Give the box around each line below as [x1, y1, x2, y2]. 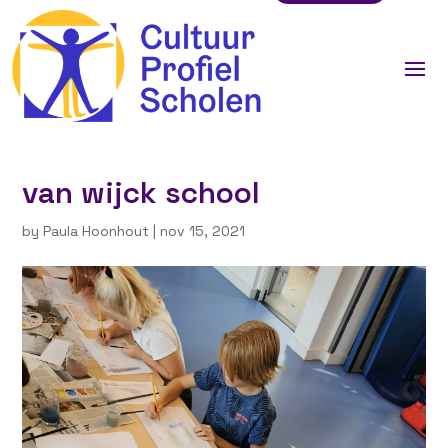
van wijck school [22, 173, 261, 213]
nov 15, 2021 [160, 222, 246, 241]
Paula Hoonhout [43, 222, 150, 241]
